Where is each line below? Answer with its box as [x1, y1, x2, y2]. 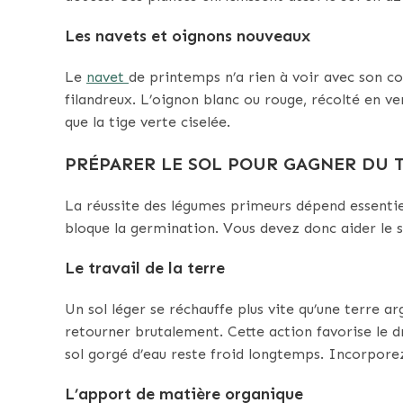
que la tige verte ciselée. [65, 113, 230, 131]
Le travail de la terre [65, 258, 225, 279]
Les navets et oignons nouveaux [65, 26, 310, 47]
